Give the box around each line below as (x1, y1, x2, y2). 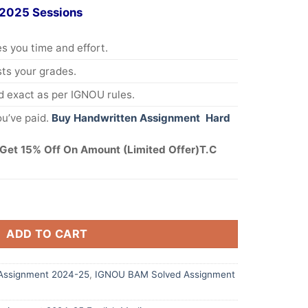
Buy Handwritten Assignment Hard (52, 111, 230, 125)
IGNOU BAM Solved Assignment (95, 268, 235, 280)
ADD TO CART (6, 227, 88, 241)
